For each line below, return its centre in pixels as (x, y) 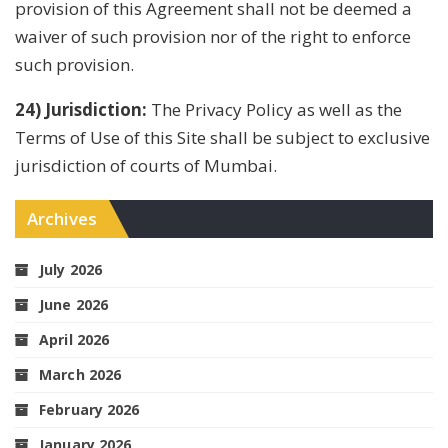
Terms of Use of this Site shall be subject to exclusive (222, 137)
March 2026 (80, 374)
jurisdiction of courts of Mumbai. (146, 165)
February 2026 (89, 409)
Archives (62, 218)
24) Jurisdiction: (83, 109)
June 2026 (74, 304)
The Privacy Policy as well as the (276, 109)
